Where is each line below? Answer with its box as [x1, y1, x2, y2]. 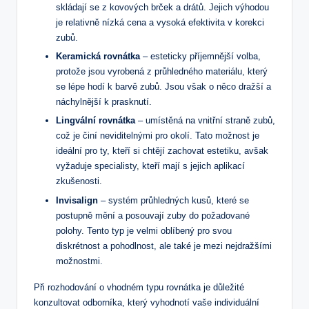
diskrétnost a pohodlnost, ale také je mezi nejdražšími [56, 240, 272, 251]
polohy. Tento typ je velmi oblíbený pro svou [56, 225, 232, 236]
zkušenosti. [56, 176, 102, 187]
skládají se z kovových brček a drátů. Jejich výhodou [56, 2, 269, 13]
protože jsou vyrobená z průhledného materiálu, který [56, 66, 268, 77]
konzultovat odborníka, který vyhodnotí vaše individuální [34, 297, 259, 308]
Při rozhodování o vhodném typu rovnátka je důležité [34, 281, 244, 292]
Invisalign [56, 195, 98, 206]
